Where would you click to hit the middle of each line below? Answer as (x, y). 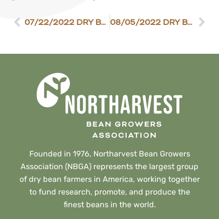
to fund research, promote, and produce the (109, 192)
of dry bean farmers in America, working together (109, 179)
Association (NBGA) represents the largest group (109, 167)
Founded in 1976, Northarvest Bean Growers (109, 154)
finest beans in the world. (109, 205)
